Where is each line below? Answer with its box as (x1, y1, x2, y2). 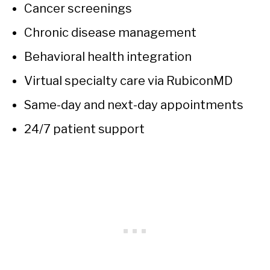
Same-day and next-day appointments (24, 97, 243, 112)
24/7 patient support (24, 121, 145, 136)
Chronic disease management (24, 25, 196, 40)
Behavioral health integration (24, 49, 192, 64)
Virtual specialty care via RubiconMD (24, 73, 233, 88)
